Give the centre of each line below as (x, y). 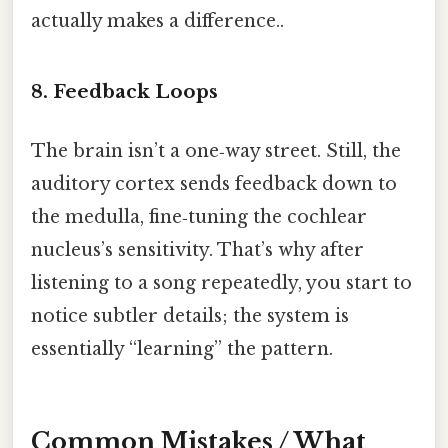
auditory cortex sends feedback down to (214, 183)
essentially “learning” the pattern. (182, 348)
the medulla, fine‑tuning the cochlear (199, 216)
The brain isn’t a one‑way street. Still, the (216, 150)
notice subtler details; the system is (190, 315)
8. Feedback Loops (124, 91)
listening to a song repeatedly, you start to (221, 282)
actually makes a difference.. (157, 20)
